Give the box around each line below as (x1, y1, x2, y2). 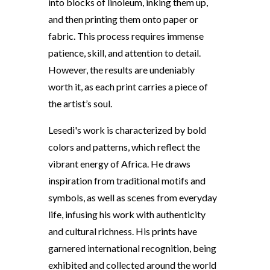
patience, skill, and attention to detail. (48, 46, 201, 58)
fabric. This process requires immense (48, 30, 204, 42)
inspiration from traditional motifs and (48, 174, 206, 186)
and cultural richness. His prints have (48, 225, 197, 237)
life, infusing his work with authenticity (48, 208, 206, 220)
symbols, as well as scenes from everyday (48, 191, 217, 203)
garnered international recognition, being (48, 242, 216, 254)
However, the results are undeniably (48, 63, 195, 75)
